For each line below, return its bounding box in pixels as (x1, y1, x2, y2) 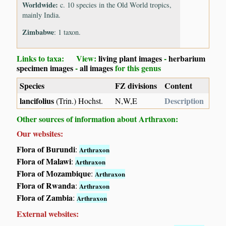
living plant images (98, 52, 162, 65)
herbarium (168, 52, 206, 65)
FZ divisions (115, 80, 157, 92)
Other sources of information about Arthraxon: (17, 113, 179, 125)
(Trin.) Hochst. (54, 95, 103, 106)
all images (80, 62, 114, 74)
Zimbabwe (22, 26, 54, 37)
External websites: (17, 208, 79, 220)
